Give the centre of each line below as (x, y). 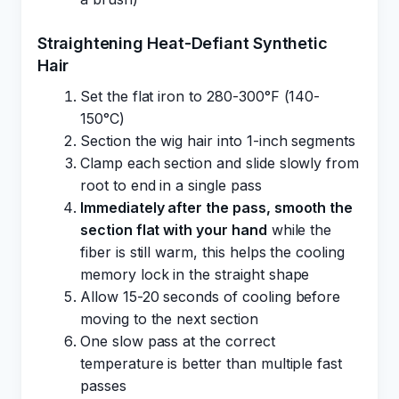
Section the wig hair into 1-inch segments (218, 141)
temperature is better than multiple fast (212, 363)
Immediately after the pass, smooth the (217, 208)
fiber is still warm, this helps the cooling (212, 252)
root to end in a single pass (171, 185)
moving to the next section (169, 319)
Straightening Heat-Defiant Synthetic (183, 43)
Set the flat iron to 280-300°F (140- (200, 96)
